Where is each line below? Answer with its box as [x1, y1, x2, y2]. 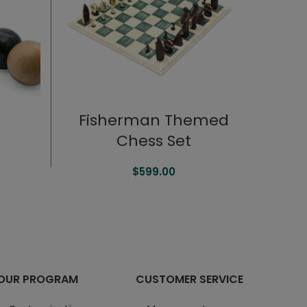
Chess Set [116, 130, 191, 151]
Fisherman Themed [78, 110, 229, 131]
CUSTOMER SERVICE [136, 271, 244, 287]
